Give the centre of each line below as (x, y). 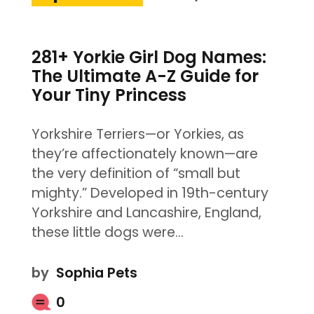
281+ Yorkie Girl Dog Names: (149, 57)
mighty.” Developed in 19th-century (150, 193)
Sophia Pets (96, 273)
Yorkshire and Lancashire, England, (146, 213)
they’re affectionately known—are (144, 154)
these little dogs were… (107, 233)
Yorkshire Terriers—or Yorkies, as (137, 135)
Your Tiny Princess (109, 95)
